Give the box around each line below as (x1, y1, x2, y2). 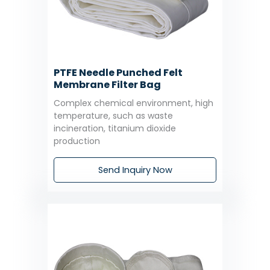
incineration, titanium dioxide (54, 122, 176, 134)
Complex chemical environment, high (54, 96, 213, 109)
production (54, 134, 100, 147)
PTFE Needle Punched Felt (54, 65, 183, 80)
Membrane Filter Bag (54, 77, 161, 92)
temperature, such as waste (54, 109, 173, 122)
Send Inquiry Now (98, 164, 172, 177)
